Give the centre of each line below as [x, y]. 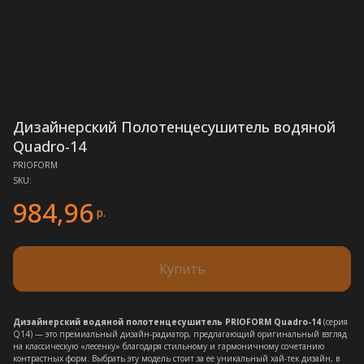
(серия [334, 322]
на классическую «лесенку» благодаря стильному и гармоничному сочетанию [169, 346]
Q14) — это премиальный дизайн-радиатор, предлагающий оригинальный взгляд [180, 334]
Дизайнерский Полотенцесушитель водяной [174, 127]
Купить [182, 269]
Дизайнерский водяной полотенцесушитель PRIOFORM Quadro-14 [167, 322]
